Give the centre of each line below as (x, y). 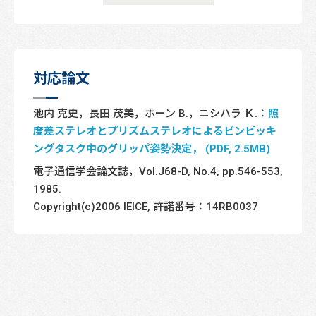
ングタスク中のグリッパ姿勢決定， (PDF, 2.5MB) (152, 148)
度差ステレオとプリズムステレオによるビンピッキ (155, 130)
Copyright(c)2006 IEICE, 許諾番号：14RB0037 (146, 207)
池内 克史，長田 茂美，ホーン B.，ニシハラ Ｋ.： (151, 113)
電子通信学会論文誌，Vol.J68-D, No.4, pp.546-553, (158, 171)
